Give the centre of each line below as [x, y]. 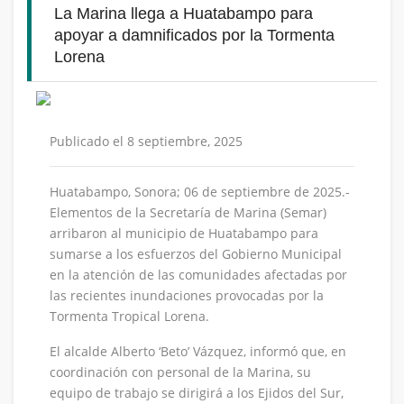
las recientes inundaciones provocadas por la [187, 295]
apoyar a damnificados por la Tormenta [194, 35]
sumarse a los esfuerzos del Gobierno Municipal [196, 254]
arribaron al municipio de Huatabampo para [184, 233]
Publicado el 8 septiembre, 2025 [146, 141]
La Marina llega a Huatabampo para [184, 14]
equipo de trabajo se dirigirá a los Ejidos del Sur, [197, 393]
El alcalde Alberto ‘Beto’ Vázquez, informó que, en [198, 351]
